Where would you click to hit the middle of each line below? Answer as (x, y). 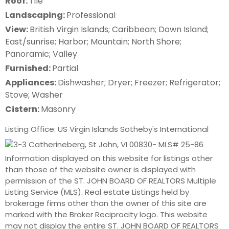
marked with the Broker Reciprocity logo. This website (106, 214)
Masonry (58, 109)
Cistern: (23, 109)
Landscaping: (36, 15)
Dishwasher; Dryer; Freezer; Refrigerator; (139, 82)
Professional (91, 15)
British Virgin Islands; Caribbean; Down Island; (119, 29)
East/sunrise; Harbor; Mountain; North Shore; (93, 41)
